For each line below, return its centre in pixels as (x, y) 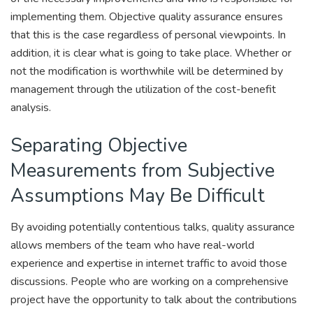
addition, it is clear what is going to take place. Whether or (151, 53)
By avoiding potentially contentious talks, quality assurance (153, 227)
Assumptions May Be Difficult (138, 196)
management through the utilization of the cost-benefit (143, 90)
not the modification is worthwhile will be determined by (147, 72)
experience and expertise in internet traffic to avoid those (149, 263)
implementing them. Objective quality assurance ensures (147, 17)
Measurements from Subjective (143, 171)
